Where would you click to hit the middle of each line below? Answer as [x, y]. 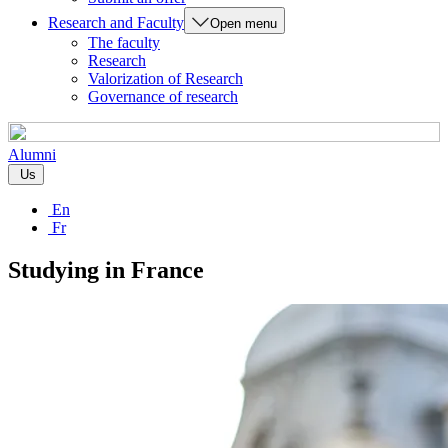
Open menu [243, 23]
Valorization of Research [165, 78]
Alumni [32, 154]
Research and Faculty [116, 22]
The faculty [124, 42]
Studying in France [106, 269]
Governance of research [163, 96]
